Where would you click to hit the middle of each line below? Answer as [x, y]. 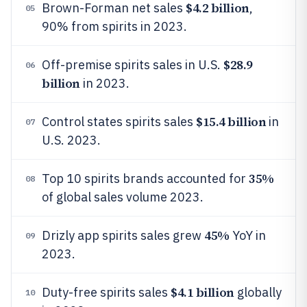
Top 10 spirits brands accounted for [145, 179]
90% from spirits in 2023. [114, 26]
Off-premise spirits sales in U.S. [133, 65]
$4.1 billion [202, 292]
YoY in [247, 235]
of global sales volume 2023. [123, 197]
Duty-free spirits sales [106, 292]
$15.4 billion [231, 122]
